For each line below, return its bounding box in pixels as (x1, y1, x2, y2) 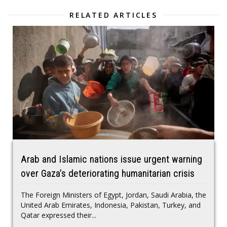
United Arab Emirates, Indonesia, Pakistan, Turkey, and (21, 200, 201, 210)
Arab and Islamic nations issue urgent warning (21, 154, 202, 165)
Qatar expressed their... (21, 210, 96, 220)
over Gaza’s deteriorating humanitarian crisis (21, 168, 195, 179)
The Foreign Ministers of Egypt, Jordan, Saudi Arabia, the (21, 190, 206, 200)
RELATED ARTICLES (69, 10, 158, 20)
